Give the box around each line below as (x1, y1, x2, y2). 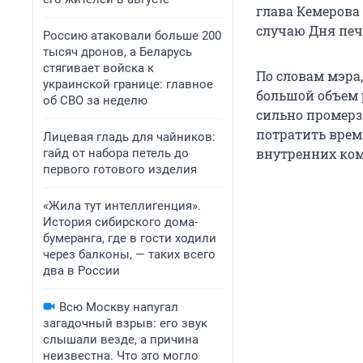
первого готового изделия (43, 162, 197, 177)
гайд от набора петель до (43, 146, 189, 160)
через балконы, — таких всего (43, 247, 216, 262)
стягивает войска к (43, 61, 154, 75)
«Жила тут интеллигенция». (43, 199, 201, 213)
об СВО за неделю (43, 93, 147, 108)
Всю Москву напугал (59, 300, 178, 314)
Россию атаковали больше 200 (43, 28, 221, 43)
